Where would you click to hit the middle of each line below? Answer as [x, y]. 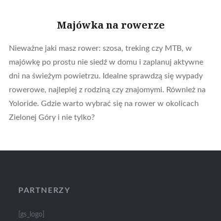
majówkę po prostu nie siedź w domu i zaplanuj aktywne [106, 62]
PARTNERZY [44, 190]
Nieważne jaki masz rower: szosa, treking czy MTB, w [100, 48]
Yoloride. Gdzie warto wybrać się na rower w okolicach [104, 103]
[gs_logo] [32, 214]
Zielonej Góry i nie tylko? [52, 117]
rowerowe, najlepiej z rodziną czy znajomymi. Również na [107, 90]
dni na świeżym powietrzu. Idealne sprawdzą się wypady [106, 76]
